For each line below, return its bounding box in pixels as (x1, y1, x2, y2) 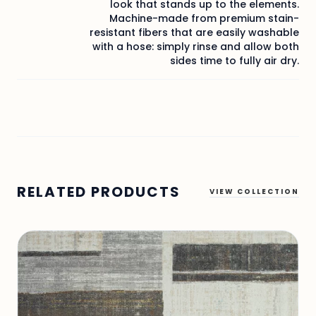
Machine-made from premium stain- (109, 11, 299, 25)
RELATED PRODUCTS (17, 181, 181, 202)
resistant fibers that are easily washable (90, 25, 299, 39)
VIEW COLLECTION (209, 186, 299, 197)
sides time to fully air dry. (170, 53, 299, 68)
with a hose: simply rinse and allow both (92, 39, 299, 54)
